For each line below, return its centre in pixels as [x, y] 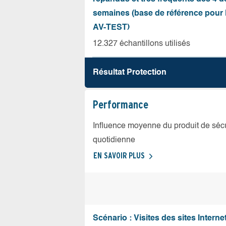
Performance [121, 104]
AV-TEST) [111, 28]
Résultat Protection [130, 73]
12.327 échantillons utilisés [142, 44]
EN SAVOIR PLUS [119, 156]
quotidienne [114, 140]
